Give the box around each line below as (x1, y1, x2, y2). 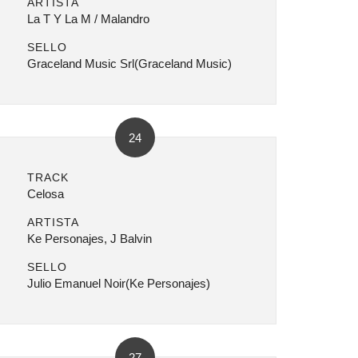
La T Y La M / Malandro (26, 12, 149, 26)
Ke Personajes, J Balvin (26, 232, 152, 245)
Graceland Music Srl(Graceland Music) (26, 57, 232, 70)
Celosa (26, 187, 64, 201)
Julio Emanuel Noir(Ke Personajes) (26, 276, 210, 290)
